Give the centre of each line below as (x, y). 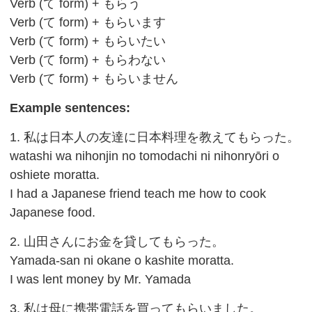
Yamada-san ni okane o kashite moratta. (122, 260)
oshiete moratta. (55, 174)
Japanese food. (53, 212)
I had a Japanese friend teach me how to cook (138, 193)
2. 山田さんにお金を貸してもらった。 (117, 241)
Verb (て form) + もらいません (94, 78)
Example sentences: (70, 108)
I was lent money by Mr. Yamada (101, 279)
